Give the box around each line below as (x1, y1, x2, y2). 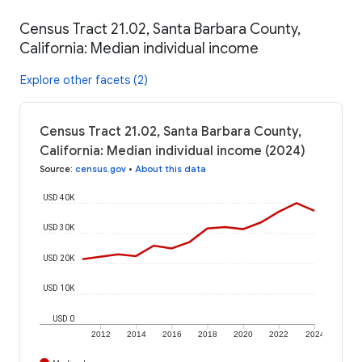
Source (40, 162, 70, 175)
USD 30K (43, 222, 75, 232)
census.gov (75, 162, 126, 175)
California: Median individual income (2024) (40, 142, 305, 159)
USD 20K (43, 253, 75, 263)
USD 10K (43, 283, 75, 293)
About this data (135, 162, 206, 175)
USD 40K (43, 192, 75, 202)
